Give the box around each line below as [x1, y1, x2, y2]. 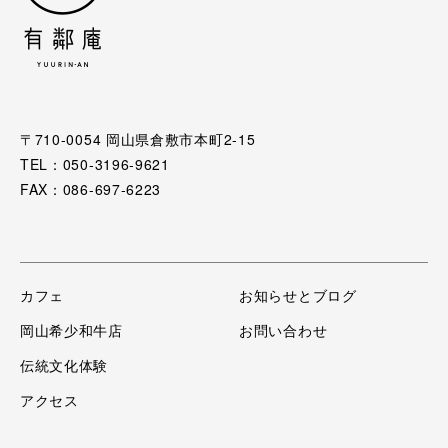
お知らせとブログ [239, 285, 357, 306]
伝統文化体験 [19, 355, 109, 376]
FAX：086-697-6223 [19, 179, 162, 200]
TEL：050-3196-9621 [19, 154, 170, 175]
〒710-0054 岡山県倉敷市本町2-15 [19, 129, 256, 150]
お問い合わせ [239, 320, 328, 341]
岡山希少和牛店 [19, 320, 123, 341]
